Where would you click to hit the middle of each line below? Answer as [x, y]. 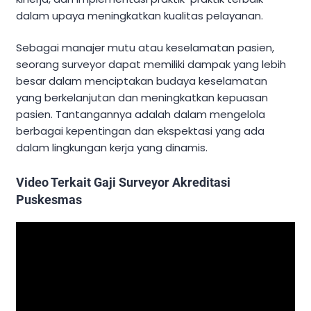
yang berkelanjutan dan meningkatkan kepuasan [142, 98]
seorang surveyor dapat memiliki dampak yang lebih [151, 65]
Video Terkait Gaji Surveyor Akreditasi [123, 183]
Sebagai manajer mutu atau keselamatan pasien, [145, 48]
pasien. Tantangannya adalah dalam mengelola [141, 115]
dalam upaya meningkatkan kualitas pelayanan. [140, 15]
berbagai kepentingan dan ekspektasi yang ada [140, 131]
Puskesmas [49, 200]
